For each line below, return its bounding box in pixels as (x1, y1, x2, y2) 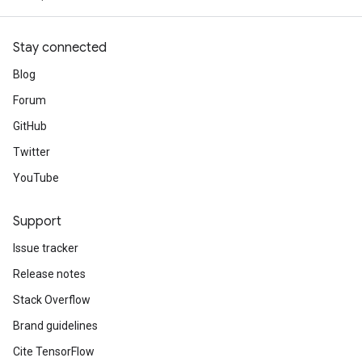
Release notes (13, 267, 86, 280)
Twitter (13, 145, 50, 158)
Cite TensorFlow (13, 345, 95, 358)
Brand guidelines (13, 319, 98, 332)
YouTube (13, 171, 59, 184)
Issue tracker (13, 242, 78, 255)
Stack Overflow (13, 293, 90, 306)
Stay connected (13, 40, 107, 56)
